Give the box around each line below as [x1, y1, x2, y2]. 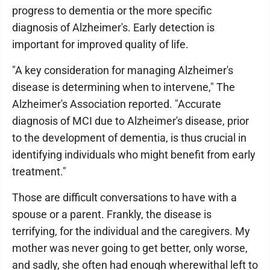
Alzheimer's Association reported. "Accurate [12, 98, 221, 110]
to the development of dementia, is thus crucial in [12, 131, 246, 144]
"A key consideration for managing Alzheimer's [12, 64, 233, 77]
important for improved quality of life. [12, 38, 189, 51]
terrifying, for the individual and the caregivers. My [12, 225, 250, 237]
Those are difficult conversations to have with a [12, 191, 237, 204]
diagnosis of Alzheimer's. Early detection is [12, 21, 215, 34]
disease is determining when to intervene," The [12, 81, 235, 93]
